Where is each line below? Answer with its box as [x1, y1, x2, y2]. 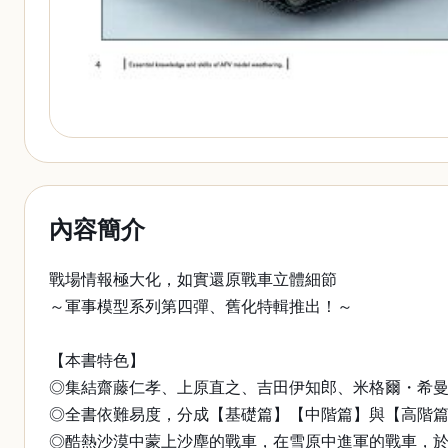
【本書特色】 [49, 352, 145, 369]
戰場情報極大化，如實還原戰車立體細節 [49, 271, 337, 288]
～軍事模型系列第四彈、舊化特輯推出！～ [49, 298, 353, 315]
